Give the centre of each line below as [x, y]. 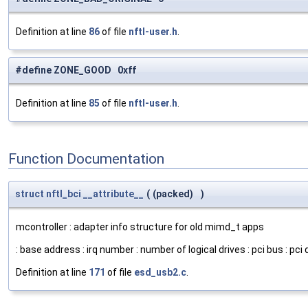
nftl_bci [64, 194]
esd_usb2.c [160, 273]
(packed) [174, 194]
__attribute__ [113, 194]
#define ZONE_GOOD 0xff [76, 70]
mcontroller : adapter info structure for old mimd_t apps [140, 227]
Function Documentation [86, 158]
